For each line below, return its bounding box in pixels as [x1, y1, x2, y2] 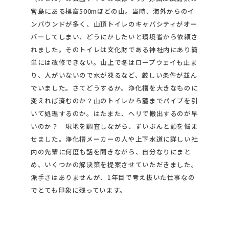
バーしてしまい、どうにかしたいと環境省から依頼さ [31, 32, 198, 42]
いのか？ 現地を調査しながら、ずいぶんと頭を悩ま [31, 121, 198, 131]
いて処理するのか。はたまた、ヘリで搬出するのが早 [31, 108, 198, 119]
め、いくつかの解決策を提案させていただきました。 [31, 159, 198, 170]
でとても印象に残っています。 [31, 185, 127, 195]
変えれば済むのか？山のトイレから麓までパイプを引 [31, 96, 198, 106]
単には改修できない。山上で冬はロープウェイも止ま [31, 57, 198, 67]
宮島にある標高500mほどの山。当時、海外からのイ [31, 6, 195, 16]
